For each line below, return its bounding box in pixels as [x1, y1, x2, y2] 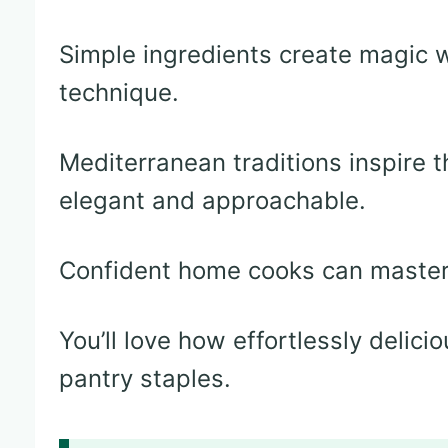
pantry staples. [59, 364, 231, 394]
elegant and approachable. [59, 186, 366, 216]
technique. [59, 78, 179, 108]
